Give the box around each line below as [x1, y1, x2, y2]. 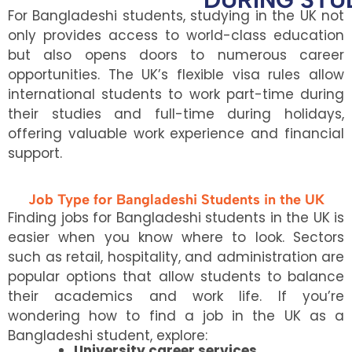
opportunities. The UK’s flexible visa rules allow [8, 65, 344, 85]
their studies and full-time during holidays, [8, 104, 344, 124]
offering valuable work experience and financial [8, 124, 344, 144]
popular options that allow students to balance [8, 266, 344, 286]
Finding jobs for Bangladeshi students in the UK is [8, 207, 344, 227]
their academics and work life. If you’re [8, 286, 344, 306]
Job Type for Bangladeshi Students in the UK [27, 190, 324, 208]
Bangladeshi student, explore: [8, 325, 207, 345]
